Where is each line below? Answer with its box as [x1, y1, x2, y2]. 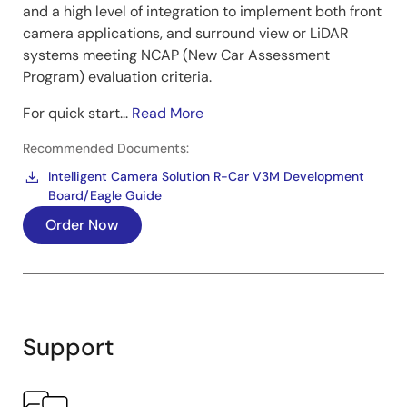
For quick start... [23, 104, 132, 124]
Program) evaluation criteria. [23, 67, 212, 87]
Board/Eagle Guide [48, 187, 162, 204]
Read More [132, 104, 203, 124]
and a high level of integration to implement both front [23, 2, 382, 22]
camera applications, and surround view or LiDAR [23, 24, 349, 44]
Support [23, 332, 114, 363]
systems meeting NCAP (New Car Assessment [23, 45, 330, 65]
